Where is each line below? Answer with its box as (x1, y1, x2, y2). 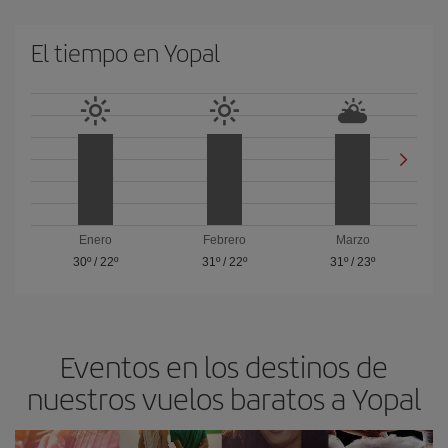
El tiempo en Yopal (31, 35, 220, 69)
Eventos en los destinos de (60, 345, 388, 387)
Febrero (202, 233, 246, 247)
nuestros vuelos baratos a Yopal (27, 377, 421, 419)
